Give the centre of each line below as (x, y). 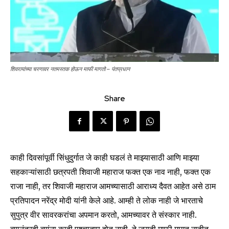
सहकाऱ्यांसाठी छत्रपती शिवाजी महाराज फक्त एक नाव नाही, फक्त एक (110, 172)
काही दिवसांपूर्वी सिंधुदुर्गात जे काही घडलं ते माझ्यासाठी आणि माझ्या (105, 158)
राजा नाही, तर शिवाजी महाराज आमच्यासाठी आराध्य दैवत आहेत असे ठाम (113, 186)
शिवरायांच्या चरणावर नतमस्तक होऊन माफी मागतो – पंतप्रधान (70, 69)
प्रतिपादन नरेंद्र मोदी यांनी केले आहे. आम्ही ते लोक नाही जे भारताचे (107, 201)
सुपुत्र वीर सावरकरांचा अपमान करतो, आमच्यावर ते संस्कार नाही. (104, 215)
